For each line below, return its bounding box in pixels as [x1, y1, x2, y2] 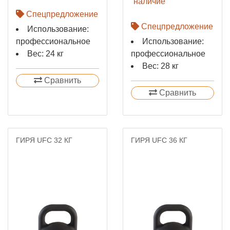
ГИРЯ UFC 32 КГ [16, 136, 72, 144]
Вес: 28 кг [142, 62, 179, 70]
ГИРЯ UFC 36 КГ [131, 136, 187, 144]
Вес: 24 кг [27, 49, 64, 58]
